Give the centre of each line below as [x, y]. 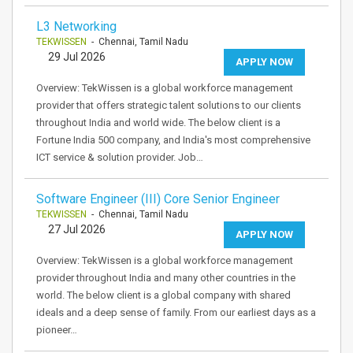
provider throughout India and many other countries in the [166, 278]
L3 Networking [76, 26]
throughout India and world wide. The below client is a [158, 123]
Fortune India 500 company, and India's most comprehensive [173, 140]
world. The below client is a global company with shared [163, 295]
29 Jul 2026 [77, 57]
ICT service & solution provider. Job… [120, 157]
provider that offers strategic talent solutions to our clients [169, 105]
